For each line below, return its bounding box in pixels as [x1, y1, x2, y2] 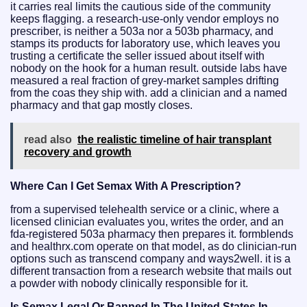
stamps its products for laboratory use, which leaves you [10, 37, 280, 49]
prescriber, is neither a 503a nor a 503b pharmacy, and [10, 25, 273, 37]
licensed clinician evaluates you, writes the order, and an [10, 215, 284, 228]
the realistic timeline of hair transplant [77, 133, 271, 145]
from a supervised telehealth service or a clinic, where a [10, 203, 279, 215]
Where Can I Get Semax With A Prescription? [10, 180, 241, 192]
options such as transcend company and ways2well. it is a [10, 252, 291, 265]
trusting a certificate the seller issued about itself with [10, 49, 265, 62]
